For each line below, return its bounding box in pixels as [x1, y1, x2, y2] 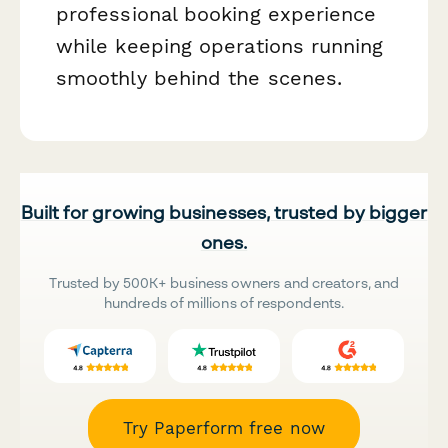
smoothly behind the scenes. [56, 65, 343, 90]
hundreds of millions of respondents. [104, 293, 344, 311]
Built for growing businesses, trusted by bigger [20, 200, 428, 223]
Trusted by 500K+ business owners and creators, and [49, 273, 399, 291]
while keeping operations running [56, 33, 384, 58]
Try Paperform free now [123, 417, 325, 438]
